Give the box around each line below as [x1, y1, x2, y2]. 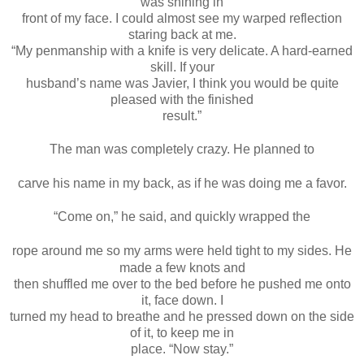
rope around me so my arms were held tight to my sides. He [12, 243, 352, 258]
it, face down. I [141, 292, 223, 307]
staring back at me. [128, 27, 236, 41]
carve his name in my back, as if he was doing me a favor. [17, 175, 347, 190]
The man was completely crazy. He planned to [50, 141, 314, 156]
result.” [162, 108, 201, 123]
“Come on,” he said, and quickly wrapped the [54, 209, 310, 223]
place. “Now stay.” [131, 341, 233, 356]
